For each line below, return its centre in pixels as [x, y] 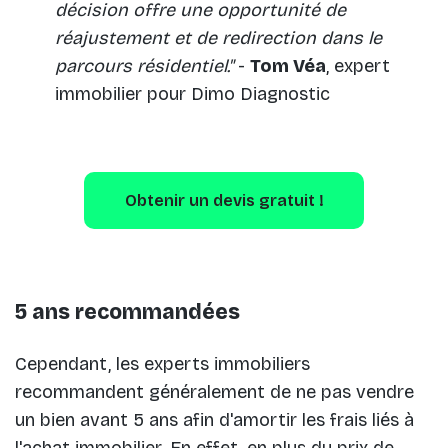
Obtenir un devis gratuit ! [224, 200]
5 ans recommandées [127, 311]
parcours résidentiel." [144, 65]
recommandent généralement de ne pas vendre [214, 391]
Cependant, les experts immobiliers [162, 363]
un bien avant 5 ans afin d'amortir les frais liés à [214, 419]
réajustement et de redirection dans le [218, 37]
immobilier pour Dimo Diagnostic [192, 93]
